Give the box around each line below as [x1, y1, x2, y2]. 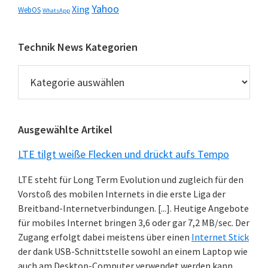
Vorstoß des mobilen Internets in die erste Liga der [18, 188, 226, 200]
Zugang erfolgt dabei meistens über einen [18, 231, 191, 243]
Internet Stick [191, 231, 249, 243]
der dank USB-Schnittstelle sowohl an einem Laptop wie [18, 245, 248, 257]
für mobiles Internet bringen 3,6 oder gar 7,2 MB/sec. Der [18, 217, 249, 229]
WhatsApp [42, 7, 70, 14]
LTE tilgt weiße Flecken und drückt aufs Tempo [18, 147, 229, 161]
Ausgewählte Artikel [18, 123, 112, 136]
